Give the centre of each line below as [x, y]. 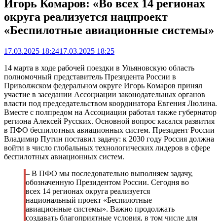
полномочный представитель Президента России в [90, 76]
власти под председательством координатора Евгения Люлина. [110, 103]
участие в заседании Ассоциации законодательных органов [105, 94]
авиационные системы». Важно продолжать [100, 209]
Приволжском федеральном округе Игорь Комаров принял [103, 85]
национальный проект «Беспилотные [89, 200]
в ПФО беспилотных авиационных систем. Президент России [109, 130]
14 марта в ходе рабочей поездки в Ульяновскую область [99, 68]
